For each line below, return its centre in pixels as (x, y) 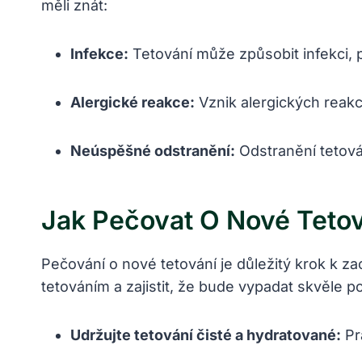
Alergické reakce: (133, 103)
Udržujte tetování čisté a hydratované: (206, 335)
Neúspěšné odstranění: (153, 151)
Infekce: (99, 54)
